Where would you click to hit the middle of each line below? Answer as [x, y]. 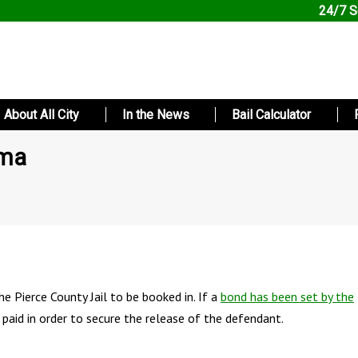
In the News [155, 115]
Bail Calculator [272, 115]
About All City [41, 115]
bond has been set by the [287, 296]
